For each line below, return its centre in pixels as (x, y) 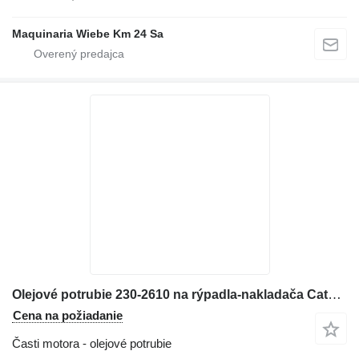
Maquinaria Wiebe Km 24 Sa (88, 33)
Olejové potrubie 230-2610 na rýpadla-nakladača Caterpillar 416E (335, 294)
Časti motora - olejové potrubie (92, 343)
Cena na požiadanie (68, 315)
